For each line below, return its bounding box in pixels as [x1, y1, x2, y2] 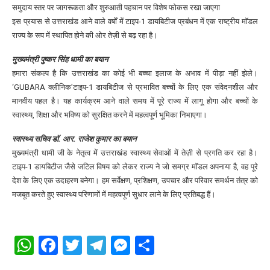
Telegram [106, 234, 184, 257]
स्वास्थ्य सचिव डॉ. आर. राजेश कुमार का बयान [12, 134, 136, 144]
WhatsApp [34, 234, 121, 257]
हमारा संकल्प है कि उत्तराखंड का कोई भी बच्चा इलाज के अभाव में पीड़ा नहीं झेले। [12, 69, 258, 78]
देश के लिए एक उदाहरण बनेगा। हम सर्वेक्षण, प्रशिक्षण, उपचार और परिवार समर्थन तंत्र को [12, 176, 258, 186]
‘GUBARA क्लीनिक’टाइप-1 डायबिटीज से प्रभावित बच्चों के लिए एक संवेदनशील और [12, 83, 258, 92]
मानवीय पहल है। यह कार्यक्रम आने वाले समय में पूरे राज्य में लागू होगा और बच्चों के [12, 96, 258, 106]
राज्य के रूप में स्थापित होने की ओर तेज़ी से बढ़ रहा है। [12, 31, 158, 40]
